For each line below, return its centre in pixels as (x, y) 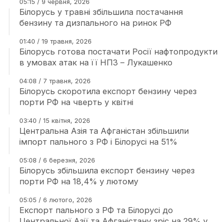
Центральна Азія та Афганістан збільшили (104, 131)
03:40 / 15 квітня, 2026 (55, 120)
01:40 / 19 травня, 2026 (55, 41)
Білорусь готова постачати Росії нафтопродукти (118, 52)
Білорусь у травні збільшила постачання (101, 12)
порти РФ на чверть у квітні (76, 102)
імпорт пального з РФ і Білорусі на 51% (98, 142)
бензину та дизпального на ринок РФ (95, 23)
